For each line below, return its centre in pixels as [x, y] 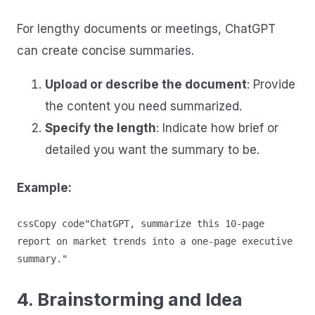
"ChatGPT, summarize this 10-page [174, 223]
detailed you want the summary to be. [152, 150]
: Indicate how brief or [217, 128]
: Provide [271, 85]
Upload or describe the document [146, 85]
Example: [44, 188]
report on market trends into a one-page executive [155, 241]
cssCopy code [51, 223]
